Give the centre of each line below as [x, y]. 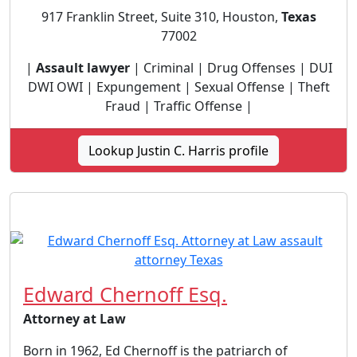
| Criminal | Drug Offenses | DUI [231, 67]
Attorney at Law [75, 318]
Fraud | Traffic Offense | [178, 106]
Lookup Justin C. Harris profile [178, 150]
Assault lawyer [82, 67]
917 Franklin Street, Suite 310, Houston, [161, 16]
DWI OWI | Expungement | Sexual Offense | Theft [178, 86]
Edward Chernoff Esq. [125, 294]
